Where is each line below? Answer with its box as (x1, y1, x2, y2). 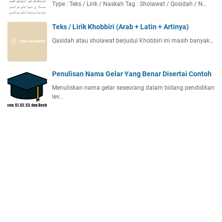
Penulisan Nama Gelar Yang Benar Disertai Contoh (52, 69, 212, 78)
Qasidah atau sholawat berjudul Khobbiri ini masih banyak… (52, 37, 214, 44)
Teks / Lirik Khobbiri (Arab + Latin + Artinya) (52, 22, 189, 31)
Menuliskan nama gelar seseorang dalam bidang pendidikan (52, 84, 215, 91)
